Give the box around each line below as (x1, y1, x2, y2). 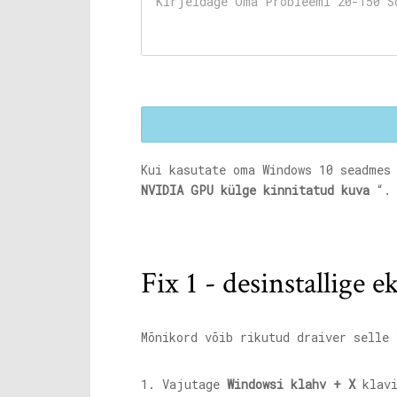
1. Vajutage (141, 376, 227, 393)
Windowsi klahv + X (227, 376, 355, 393)
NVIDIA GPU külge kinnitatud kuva (141, 182, 370, 198)
